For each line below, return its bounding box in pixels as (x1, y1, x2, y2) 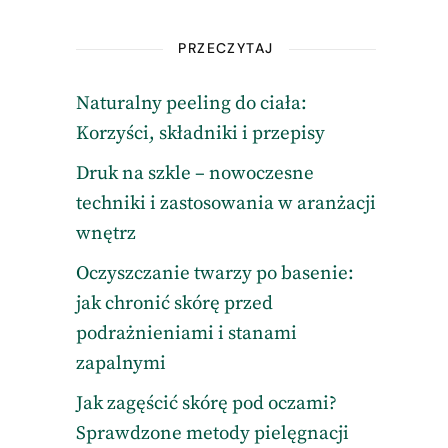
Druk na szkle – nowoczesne (75, 162, 314, 185)
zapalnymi (75, 352, 166, 375)
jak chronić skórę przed (75, 292, 273, 315)
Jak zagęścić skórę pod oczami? (75, 392, 337, 415)
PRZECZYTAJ (178, 39, 274, 57)
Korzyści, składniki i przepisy (75, 122, 325, 145)
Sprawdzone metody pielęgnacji (75, 422, 349, 445)
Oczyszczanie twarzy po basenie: (75, 262, 354, 285)
